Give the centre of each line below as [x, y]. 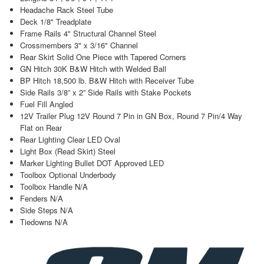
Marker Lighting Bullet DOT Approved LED [92, 163]
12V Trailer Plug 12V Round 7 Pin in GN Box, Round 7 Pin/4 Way [131, 116]
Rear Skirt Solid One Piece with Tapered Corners [103, 57]
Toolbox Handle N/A [54, 187]
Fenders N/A [41, 199]
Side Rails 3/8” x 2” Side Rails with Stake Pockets [105, 93]
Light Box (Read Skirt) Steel [67, 151]
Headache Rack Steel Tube [66, 10]
